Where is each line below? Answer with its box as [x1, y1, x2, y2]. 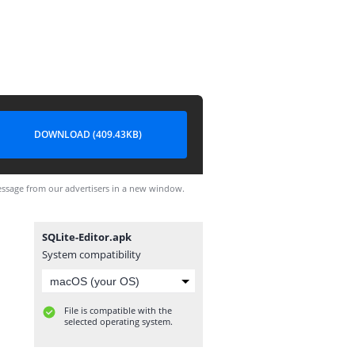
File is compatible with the [64, 304, 172, 316]
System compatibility [42, 247, 141, 261]
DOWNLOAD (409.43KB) [34, 128, 142, 141]
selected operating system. [64, 315, 173, 327]
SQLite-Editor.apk [42, 230, 132, 244]
